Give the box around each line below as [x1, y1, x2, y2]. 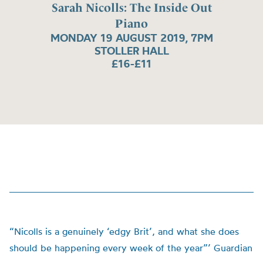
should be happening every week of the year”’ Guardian [9, 242, 252, 254]
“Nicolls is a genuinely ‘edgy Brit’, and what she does [9, 225, 239, 237]
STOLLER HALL [94, 43, 169, 58]
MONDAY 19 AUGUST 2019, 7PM [50, 31, 213, 45]
